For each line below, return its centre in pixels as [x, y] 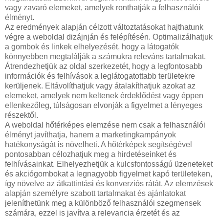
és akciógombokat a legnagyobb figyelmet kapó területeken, [109, 174]
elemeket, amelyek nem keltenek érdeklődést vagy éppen [104, 95]
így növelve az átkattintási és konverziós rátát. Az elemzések [109, 183]
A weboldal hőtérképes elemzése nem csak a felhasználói [105, 125]
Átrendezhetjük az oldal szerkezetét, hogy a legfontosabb [104, 66]
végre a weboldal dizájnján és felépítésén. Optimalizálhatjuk [109, 37]
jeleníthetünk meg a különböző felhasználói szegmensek [103, 203]
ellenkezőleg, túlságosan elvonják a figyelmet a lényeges [104, 105]
